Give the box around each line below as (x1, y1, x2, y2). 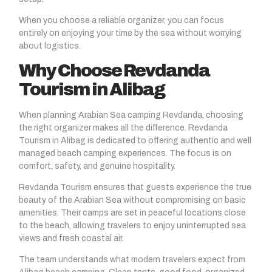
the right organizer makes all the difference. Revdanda (19, 123, 228, 132)
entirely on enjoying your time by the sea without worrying (19, 29, 242, 38)
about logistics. (19, 41, 81, 51)
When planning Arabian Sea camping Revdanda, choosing (19, 110, 243, 120)
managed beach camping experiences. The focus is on (19, 148, 231, 158)
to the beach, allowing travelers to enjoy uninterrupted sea (19, 220, 246, 230)
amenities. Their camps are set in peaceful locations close (19, 208, 246, 217)
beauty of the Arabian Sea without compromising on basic (19, 195, 246, 205)
